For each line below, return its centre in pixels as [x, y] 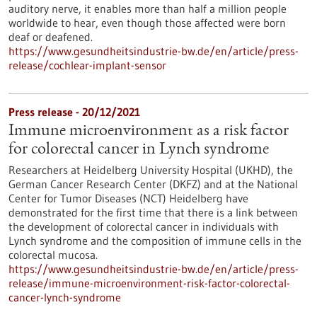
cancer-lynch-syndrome [65, 297]
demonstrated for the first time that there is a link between [153, 212]
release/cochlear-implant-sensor [87, 65]
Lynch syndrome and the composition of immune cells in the [155, 241]
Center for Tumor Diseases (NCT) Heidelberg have [128, 198]
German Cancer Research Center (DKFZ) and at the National [153, 184]
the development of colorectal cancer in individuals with [144, 226]
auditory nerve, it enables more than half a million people [148, 8]
